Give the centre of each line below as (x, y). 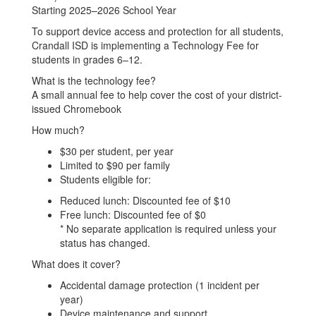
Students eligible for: (105, 179)
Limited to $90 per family (115, 165)
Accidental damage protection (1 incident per (160, 285)
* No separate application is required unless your (168, 229)
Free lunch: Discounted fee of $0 (133, 214)
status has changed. (105, 243)
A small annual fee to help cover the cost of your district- (157, 95)
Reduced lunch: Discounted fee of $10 (145, 200)
